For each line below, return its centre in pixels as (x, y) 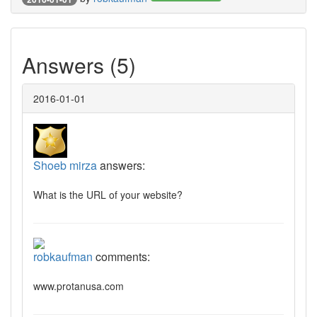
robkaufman (63, 257)
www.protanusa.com (79, 286)
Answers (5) (79, 65)
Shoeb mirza (65, 166)
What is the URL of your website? (108, 195)
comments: (121, 257)
